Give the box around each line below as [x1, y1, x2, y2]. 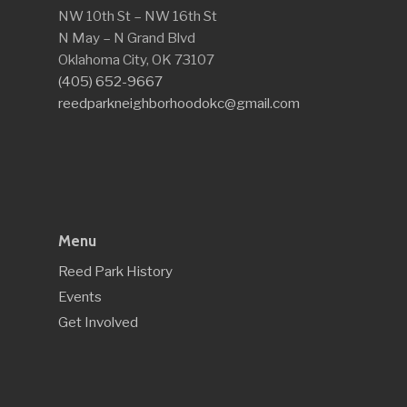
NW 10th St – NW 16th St [58, 7, 217, 25]
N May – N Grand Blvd [58, 29, 195, 47]
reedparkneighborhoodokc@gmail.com [58, 94, 300, 113]
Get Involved [58, 313, 138, 332]
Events [58, 288, 102, 306]
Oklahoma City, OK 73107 [58, 51, 214, 69]
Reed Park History [58, 263, 173, 281]
